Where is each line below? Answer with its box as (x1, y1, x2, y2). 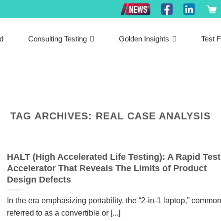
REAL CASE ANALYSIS (95, 110, 211, 122)
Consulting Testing (28, 35, 87, 43)
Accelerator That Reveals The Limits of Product (6, 163, 207, 174)
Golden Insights (119, 35, 170, 43)
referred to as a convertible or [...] (6, 208, 120, 217)
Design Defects (6, 175, 71, 185)
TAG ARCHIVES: (10, 110, 96, 122)
